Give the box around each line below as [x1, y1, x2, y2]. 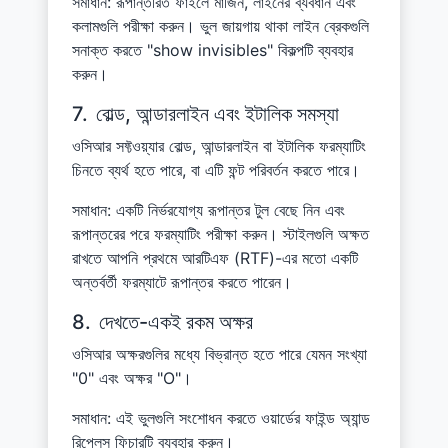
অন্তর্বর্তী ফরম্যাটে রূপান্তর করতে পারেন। [72, 271, 292, 292]
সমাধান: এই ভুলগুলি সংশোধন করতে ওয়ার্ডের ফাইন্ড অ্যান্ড [72, 407, 370, 428]
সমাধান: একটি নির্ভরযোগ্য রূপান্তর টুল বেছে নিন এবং [72, 199, 345, 220]
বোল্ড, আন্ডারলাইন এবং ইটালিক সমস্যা [96, 101, 339, 126]
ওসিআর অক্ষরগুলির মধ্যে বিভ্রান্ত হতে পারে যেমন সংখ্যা [72, 343, 367, 364]
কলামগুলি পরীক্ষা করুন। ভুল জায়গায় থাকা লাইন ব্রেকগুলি [72, 15, 369, 36]
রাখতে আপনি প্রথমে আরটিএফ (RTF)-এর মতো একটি [72, 247, 358, 268]
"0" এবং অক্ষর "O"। [72, 367, 192, 388]
